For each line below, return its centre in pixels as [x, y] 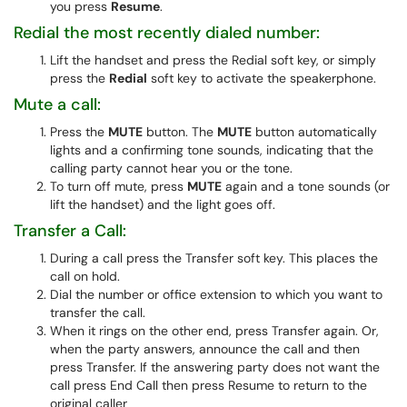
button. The [180, 132]
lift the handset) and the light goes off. [163, 204]
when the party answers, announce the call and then [205, 349]
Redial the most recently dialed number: [167, 33]
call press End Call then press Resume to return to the [208, 385]
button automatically [314, 132]
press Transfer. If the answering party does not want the [215, 367]
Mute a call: [57, 104]
